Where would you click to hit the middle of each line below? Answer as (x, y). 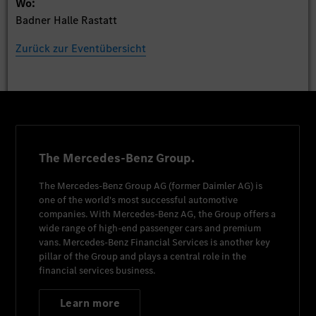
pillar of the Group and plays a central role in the (143, 256)
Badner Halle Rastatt (67, 20)
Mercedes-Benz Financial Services (136, 242)
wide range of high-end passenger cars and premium (150, 228)
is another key (239, 242)
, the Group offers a (235, 214)
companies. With (76, 214)
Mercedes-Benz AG (153, 214)
